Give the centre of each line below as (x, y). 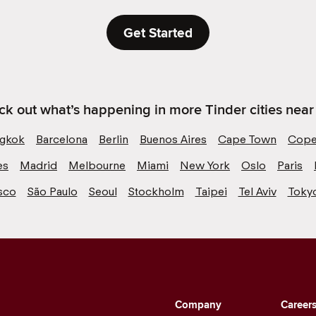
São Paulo (52, 191)
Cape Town (247, 139)
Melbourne (97, 165)
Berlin (114, 139)
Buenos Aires (173, 139)
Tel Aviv (257, 191)
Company (198, 304)
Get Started (158, 32)
